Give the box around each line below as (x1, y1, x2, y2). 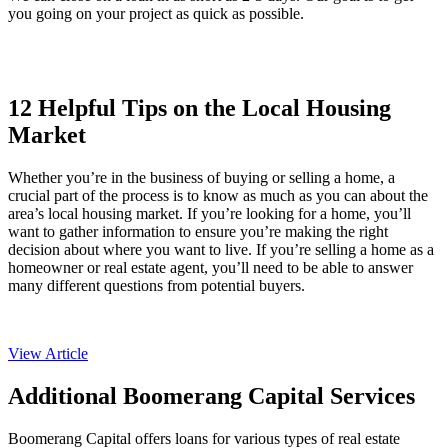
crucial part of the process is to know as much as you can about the (8, 187, 428, 205)
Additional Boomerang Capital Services (8, 382, 415, 409)
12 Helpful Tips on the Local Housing (8, 95, 391, 122)
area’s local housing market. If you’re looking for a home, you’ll (8, 205, 411, 223)
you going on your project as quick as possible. (8, 5, 304, 23)
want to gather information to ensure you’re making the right (8, 223, 388, 241)
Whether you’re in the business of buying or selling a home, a (8, 169, 395, 187)
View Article (8, 345, 88, 363)
